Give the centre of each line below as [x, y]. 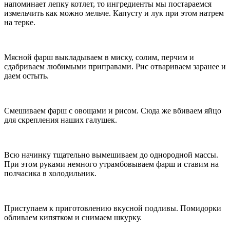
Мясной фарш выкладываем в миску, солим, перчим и [99, 57]
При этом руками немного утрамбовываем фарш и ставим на [111, 164]
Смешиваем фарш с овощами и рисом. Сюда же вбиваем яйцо [113, 111]
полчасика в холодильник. [50, 174]
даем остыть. [26, 76]
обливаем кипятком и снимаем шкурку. [73, 218]
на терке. [20, 23]
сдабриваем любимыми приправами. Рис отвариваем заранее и [115, 67]
